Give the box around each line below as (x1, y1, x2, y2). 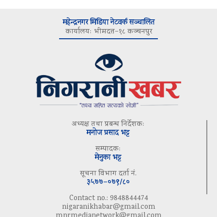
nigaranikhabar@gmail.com (62, 201, 155, 213)
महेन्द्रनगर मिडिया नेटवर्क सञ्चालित (62, 16, 155, 29)
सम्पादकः (95, 143, 121, 155)
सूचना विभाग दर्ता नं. (79, 168, 137, 179)
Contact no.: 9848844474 (69, 193, 148, 204)
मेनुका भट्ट (94, 152, 122, 164)
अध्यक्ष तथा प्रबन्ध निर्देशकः (71, 119, 145, 130)
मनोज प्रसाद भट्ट (86, 127, 130, 139)
